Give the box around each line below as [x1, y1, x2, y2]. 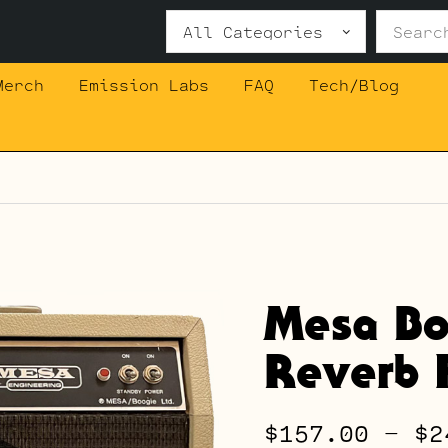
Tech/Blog [308, 72, 399, 97]
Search [165, 8, 231, 36]
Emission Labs [78, 72, 209, 97]
